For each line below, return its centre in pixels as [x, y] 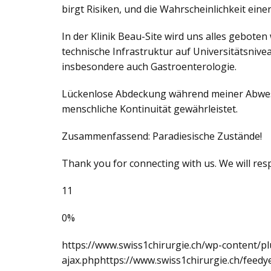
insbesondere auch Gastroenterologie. [149, 67]
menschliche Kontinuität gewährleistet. [150, 109]
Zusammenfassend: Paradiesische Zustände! [162, 136]
